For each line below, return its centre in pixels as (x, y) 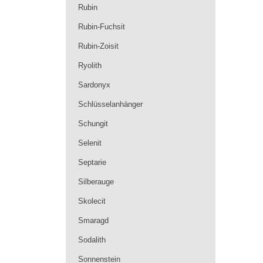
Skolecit (92, 201)
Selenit (90, 143)
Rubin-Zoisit (98, 46)
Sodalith (92, 240)
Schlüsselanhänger (110, 104)
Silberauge (96, 182)
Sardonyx (94, 85)
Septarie (92, 162)
